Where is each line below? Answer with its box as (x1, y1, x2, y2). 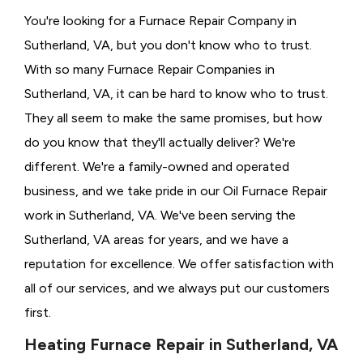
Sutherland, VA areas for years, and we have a (24, 232, 288, 248)
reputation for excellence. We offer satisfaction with (24, 256, 334, 272)
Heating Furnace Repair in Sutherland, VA (24, 335, 338, 355)
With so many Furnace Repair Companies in (24, 62, 275, 78)
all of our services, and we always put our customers (24, 280, 330, 297)
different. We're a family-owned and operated (24, 159, 289, 175)
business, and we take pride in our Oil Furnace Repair (24, 183, 327, 199)
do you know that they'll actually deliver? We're (24, 135, 296, 151)
